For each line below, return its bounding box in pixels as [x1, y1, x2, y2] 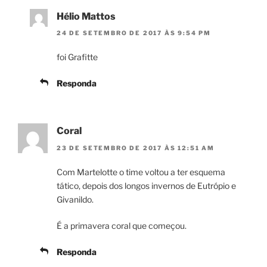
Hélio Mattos [57, 10, 116, 22]
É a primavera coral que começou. [57, 220, 187, 231]
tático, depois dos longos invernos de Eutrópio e [57, 180, 236, 191]
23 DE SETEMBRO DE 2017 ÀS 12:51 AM [57, 144, 215, 151]
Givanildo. [57, 194, 94, 204]
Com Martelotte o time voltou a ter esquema [57, 166, 225, 177]
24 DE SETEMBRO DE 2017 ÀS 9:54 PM [57, 29, 211, 37]
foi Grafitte [57, 52, 98, 63]
